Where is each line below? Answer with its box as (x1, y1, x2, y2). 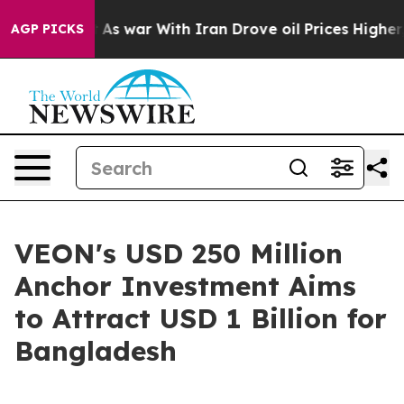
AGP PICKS (11, 21, 84, 37)
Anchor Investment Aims (14, 269, 356, 303)
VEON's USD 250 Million (14, 236, 343, 271)
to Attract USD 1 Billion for (14, 301, 387, 335)
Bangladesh (14, 334, 177, 368)
